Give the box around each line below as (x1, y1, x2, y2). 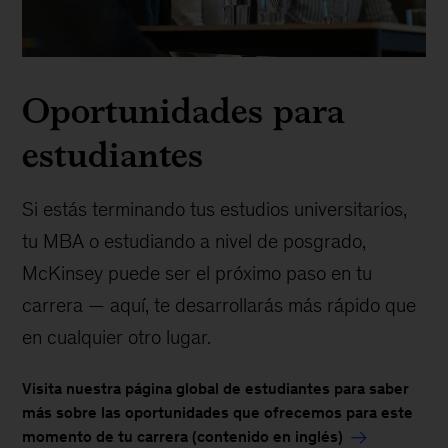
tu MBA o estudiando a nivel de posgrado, (22, 229, 367, 252)
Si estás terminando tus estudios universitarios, (22, 197, 408, 220)
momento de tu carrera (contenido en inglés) (22, 427, 344, 445)
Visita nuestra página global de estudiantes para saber (22, 379, 410, 397)
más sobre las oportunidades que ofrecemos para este (22, 403, 414, 421)
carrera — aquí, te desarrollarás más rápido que (22, 293, 417, 316)
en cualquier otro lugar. (22, 325, 212, 348)
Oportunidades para (22, 83, 345, 137)
